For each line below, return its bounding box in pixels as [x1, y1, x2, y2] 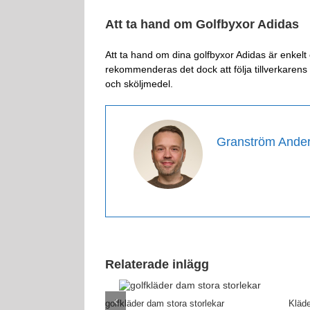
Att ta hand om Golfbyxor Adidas [105, 17, 299, 31]
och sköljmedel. [105, 78, 173, 89]
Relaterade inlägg [105, 257, 209, 271]
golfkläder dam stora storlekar [105, 298, 224, 309]
